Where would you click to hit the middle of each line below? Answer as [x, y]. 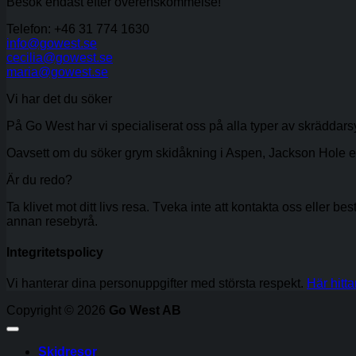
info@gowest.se [52, 43]
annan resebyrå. [52, 221]
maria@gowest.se [57, 72]
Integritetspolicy [55, 252]
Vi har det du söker [59, 99]
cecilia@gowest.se [60, 57]
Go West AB [145, 311]
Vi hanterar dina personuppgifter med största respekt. [157, 284]
